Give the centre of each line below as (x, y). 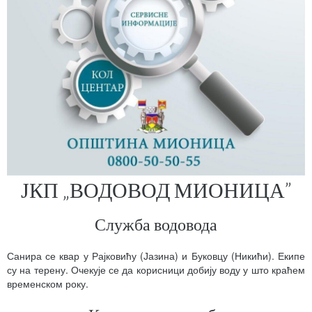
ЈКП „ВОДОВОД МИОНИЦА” (156, 189)
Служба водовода (156, 224)
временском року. (48, 283)
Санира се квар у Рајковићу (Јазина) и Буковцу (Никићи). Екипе (156, 256)
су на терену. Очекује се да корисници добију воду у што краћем (156, 270)
